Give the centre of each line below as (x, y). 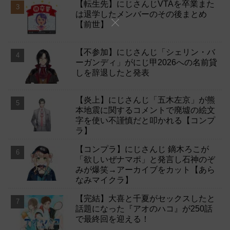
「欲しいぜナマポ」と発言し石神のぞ (146, 159)
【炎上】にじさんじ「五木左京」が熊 (146, 100)
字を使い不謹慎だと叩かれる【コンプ (146, 120)
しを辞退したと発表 (113, 72)
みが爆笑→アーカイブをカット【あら (146, 170)
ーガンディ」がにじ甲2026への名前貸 (147, 62)
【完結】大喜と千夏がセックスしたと (146, 198)
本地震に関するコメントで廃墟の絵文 (146, 110)
